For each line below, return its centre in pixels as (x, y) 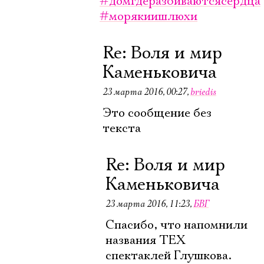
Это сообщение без (157, 113)
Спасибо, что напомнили (176, 225)
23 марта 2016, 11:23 (148, 204)
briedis (203, 92)
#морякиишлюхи (148, 16)
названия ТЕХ (145, 240)
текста (122, 128)
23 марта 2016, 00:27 (145, 92)
